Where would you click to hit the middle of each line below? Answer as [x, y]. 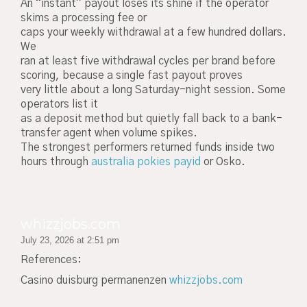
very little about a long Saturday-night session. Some [153, 90]
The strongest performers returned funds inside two [148, 148]
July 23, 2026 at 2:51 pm [70, 240]
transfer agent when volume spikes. [109, 133]
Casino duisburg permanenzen [95, 281]
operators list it [59, 105]
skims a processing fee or [84, 18]
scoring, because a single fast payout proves [132, 76]
